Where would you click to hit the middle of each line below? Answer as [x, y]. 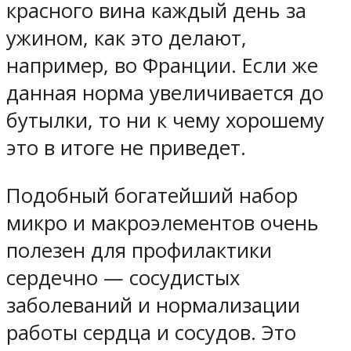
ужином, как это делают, [127, 38]
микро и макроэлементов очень [163, 223]
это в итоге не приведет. [126, 148]
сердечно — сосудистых [123, 277]
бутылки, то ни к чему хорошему [165, 121]
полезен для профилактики [139, 250]
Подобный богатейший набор [152, 195]
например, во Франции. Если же [162, 66]
